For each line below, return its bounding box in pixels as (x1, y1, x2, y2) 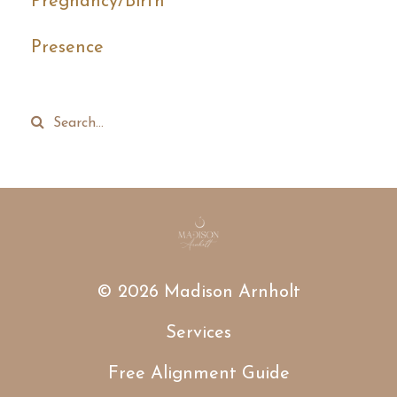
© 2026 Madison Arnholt (97, 284, 300, 302)
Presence (31, 39, 104, 58)
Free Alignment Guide (107, 365, 290, 384)
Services (166, 324, 231, 343)
